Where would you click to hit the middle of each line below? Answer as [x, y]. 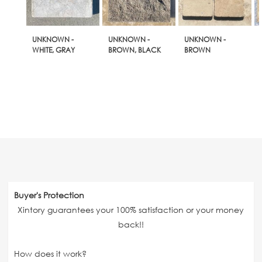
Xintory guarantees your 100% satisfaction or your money [131, 209]
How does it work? [50, 253]
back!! [131, 224]
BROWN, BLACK [134, 50]
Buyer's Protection [49, 195]
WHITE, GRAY [53, 50]
